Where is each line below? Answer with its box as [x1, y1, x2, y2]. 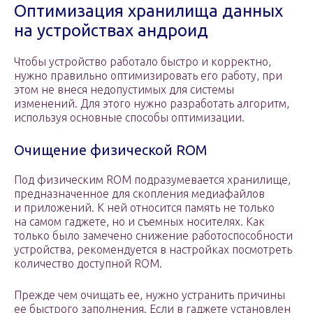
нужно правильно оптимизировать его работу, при [14, 69, 282, 82]
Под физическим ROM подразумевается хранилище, [14, 173, 291, 187]
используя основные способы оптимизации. [14, 111, 245, 124]
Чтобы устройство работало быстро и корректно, [14, 55, 271, 68]
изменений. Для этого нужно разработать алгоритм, [14, 97, 289, 110]
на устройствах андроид [14, 21, 208, 41]
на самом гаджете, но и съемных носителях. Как [14, 215, 265, 228]
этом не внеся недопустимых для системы [14, 83, 234, 96]
